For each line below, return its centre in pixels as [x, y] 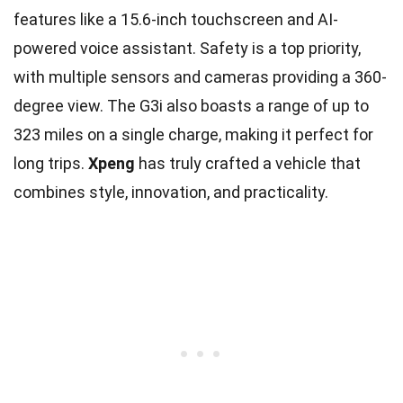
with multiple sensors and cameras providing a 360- [200, 76]
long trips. [51, 163]
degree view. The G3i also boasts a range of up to [191, 105]
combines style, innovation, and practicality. [171, 192]
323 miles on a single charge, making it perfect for [193, 134]
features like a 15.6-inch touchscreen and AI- [176, 19]
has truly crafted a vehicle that [248, 163]
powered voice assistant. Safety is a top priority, [187, 48]
